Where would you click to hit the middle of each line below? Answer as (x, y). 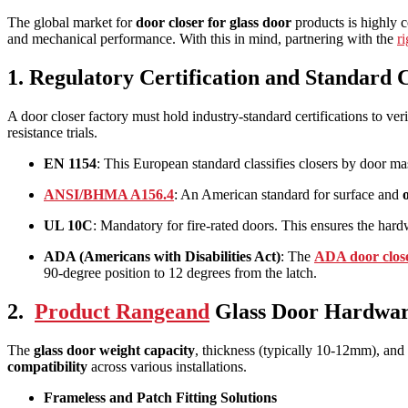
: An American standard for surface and (288, 194)
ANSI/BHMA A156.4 (109, 194)
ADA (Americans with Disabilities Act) (162, 256)
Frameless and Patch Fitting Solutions (160, 397)
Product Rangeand (122, 311)
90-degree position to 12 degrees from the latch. (182, 272)
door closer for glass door (214, 22)
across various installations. (167, 366)
